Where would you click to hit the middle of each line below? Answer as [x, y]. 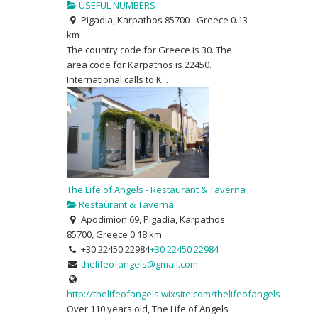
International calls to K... [117, 79]
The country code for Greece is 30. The [149, 49]
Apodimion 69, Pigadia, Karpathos [152, 219]
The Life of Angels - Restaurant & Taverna [156, 189]
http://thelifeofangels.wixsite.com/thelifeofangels [174, 294]
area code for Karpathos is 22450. [139, 64]
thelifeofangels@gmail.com [139, 264]
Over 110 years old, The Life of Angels [148, 308]
